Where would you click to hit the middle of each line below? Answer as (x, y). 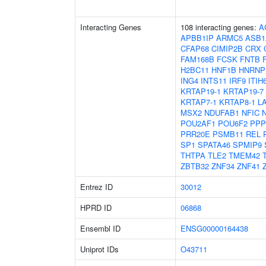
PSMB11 (228, 134)
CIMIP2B (227, 48)
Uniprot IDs (99, 249)
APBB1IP (197, 38)
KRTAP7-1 (199, 102)
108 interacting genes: (220, 27)
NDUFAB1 (222, 113)
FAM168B (197, 59)
